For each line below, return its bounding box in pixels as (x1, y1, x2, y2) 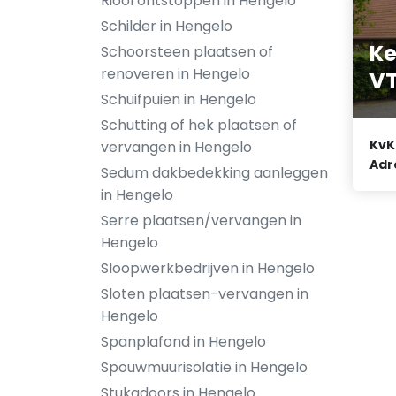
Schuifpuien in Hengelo (101, 89, 256, 110)
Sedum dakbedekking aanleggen (101, 163, 328, 183)
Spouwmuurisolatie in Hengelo (101, 357, 308, 377)
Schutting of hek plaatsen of (101, 115, 297, 135)
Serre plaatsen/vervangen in (101, 210, 301, 231)
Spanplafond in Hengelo (101, 331, 266, 352)
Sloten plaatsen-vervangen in (101, 284, 308, 304)
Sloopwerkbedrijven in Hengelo (101, 258, 315, 278)
